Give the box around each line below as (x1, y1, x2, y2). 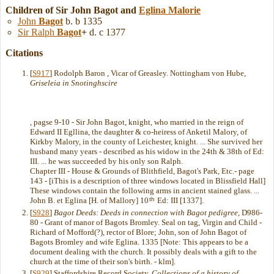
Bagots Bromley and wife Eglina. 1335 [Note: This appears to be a (30, 237, 248, 246)
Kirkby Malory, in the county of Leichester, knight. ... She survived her (30, 137, 262, 147)
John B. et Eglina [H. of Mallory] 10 (30, 196, 149, 206)
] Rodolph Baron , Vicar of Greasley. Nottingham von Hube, (50, 68, 246, 78)
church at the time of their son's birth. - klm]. (30, 256, 176, 266)
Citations (6, 48, 43, 59)
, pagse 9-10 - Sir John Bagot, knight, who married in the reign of (30, 117, 243, 127)
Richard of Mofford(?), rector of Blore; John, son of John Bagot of (30, 227, 246, 237)
